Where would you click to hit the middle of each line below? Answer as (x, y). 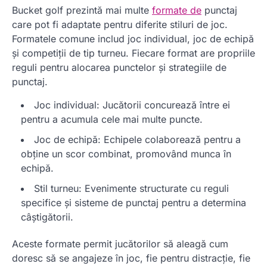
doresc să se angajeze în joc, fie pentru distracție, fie (131, 258)
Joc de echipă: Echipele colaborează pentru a (137, 140)
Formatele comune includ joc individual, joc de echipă (133, 39)
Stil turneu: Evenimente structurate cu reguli (131, 189)
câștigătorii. (47, 217)
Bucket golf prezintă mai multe (82, 10)
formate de (177, 10)
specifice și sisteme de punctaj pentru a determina (133, 203)
